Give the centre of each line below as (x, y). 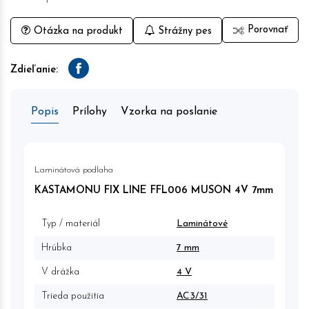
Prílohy (90, 112)
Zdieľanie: (34, 70)
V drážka (60, 272)
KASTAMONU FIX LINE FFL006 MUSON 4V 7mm (154, 191)
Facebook (99, 72)
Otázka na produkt (76, 31)
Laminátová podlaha (74, 170)
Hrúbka (57, 248)
